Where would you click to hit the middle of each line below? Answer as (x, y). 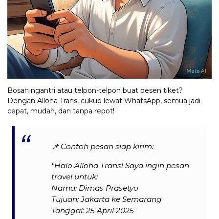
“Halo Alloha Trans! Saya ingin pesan (120, 165)
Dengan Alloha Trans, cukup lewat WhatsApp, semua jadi (104, 100)
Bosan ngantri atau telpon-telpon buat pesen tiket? (95, 90)
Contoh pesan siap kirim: (107, 147)
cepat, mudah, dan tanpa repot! (61, 111)
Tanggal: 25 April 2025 (93, 210)
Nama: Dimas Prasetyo (95, 188)
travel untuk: (75, 176)
